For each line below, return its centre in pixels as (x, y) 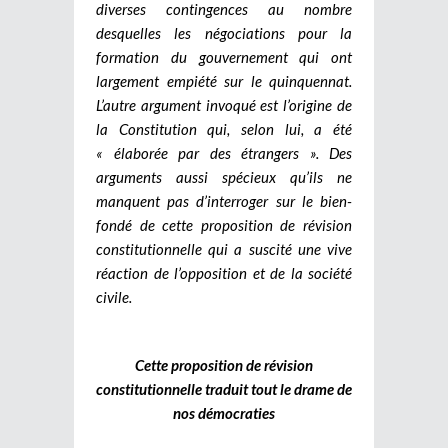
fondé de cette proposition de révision (224, 225)
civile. (114, 297)
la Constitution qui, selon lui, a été (224, 129)
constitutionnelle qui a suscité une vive (224, 249)
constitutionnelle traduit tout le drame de (224, 389)
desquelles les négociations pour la (224, 33)
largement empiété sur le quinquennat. (224, 81)
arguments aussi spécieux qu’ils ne (224, 177)
